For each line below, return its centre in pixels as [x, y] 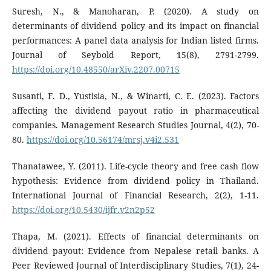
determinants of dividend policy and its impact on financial [135, 26]
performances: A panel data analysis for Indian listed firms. [135, 41]
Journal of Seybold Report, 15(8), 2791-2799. [135, 55]
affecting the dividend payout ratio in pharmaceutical [135, 111]
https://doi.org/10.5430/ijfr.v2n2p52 [83, 210]
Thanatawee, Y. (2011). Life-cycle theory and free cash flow [135, 166]
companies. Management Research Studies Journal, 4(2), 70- [135, 125]
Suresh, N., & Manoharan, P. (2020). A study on [135, 11]
